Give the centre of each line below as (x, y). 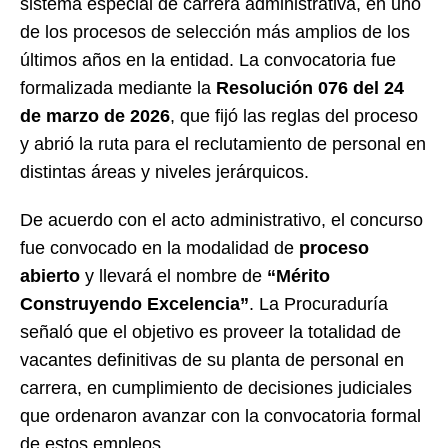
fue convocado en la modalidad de (159, 247)
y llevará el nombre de (173, 275)
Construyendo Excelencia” (134, 303)
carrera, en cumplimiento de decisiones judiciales (216, 387)
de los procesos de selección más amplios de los (215, 31)
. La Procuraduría (318, 303)
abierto (50, 275)
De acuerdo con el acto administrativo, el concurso (221, 219)
